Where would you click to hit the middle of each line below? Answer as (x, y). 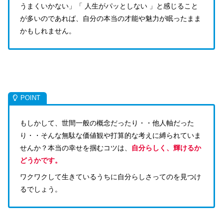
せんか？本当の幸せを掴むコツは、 (76, 148)
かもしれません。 (48, 31)
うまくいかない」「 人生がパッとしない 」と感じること (109, 6)
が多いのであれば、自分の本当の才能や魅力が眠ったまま (111, 19)
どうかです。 (41, 160)
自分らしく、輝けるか (166, 148)
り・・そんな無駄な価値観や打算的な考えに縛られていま (111, 135)
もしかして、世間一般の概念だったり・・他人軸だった (107, 123)
